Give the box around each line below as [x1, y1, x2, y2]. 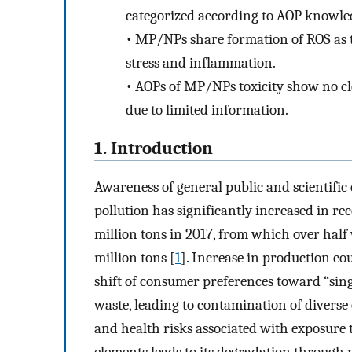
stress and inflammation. [126, 54, 276, 72]
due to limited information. [126, 101, 288, 119]
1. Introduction [94, 137, 213, 159]
